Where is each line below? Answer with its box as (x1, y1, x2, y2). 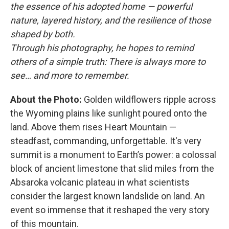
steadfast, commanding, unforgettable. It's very (10, 135, 201, 146)
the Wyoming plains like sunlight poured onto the (10, 107, 207, 119)
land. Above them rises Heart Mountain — (10, 121, 176, 132)
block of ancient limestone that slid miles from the (10, 163, 214, 174)
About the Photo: (10, 94, 82, 105)
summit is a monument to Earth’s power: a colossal (10, 149, 216, 160)
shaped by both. (10, 28, 75, 39)
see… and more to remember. (10, 70, 129, 81)
